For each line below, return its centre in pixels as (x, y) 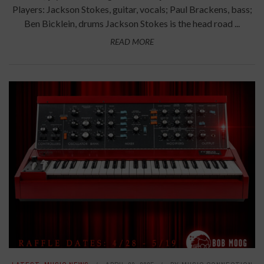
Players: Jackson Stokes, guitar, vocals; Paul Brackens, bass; (132, 9)
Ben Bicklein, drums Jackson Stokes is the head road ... (132, 24)
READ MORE (132, 42)
